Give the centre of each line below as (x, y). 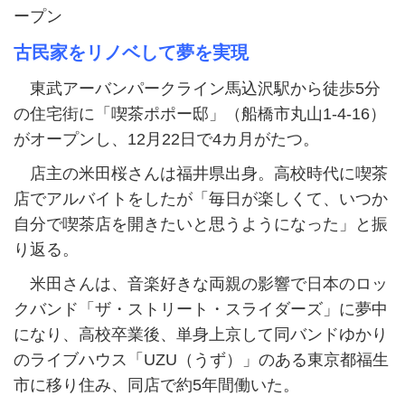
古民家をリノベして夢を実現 (131, 53)
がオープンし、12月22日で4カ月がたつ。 (166, 140)
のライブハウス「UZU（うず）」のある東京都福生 (201, 360)
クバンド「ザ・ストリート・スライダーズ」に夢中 (201, 310)
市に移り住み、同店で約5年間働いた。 (156, 386)
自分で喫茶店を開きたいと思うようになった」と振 (201, 225)
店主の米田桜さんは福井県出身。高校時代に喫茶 (201, 174)
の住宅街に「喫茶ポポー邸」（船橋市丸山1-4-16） (200, 114)
